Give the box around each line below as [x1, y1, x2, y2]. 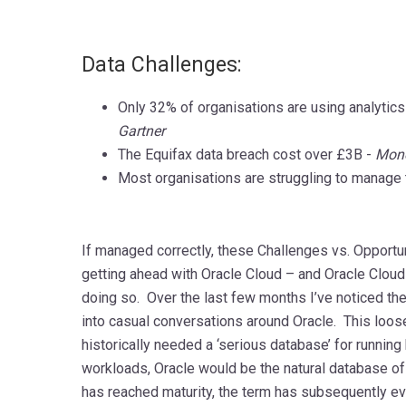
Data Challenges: [81, 52, 242, 77]
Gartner [117, 121, 165, 140]
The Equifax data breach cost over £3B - [117, 145, 375, 163]
